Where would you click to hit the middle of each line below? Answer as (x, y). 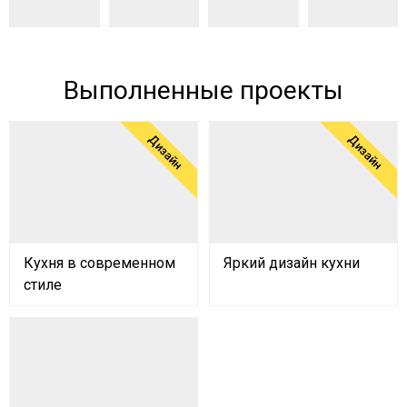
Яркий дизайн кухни (292, 263)
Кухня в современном (99, 263)
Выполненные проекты (203, 90)
